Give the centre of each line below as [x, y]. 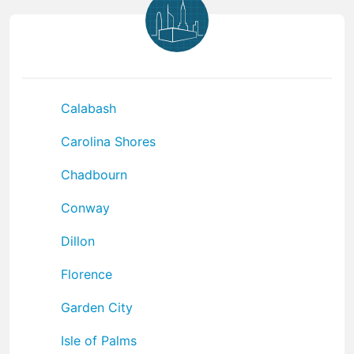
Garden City [97, 307]
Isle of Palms [99, 340]
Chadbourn [94, 174]
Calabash [88, 108]
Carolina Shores [108, 141]
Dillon [78, 241]
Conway [85, 207]
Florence [87, 274]
